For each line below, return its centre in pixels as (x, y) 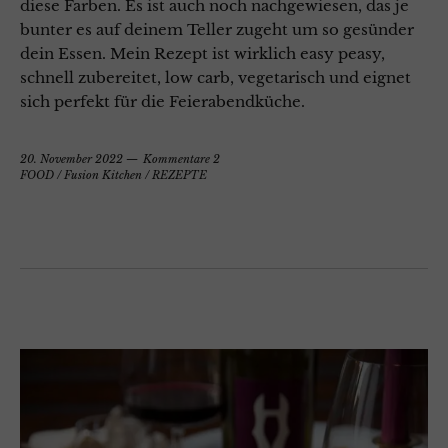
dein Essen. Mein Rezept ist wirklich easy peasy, (202, 54)
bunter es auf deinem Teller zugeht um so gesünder (217, 30)
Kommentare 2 (181, 159)
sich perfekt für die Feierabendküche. (162, 102)
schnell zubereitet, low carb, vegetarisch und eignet (215, 78)
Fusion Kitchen (103, 175)
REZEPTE (179, 175)
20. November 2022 (71, 159)
